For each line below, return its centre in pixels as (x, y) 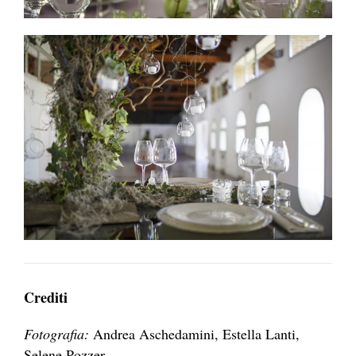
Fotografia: (56, 334)
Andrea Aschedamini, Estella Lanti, (194, 334)
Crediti (46, 298)
